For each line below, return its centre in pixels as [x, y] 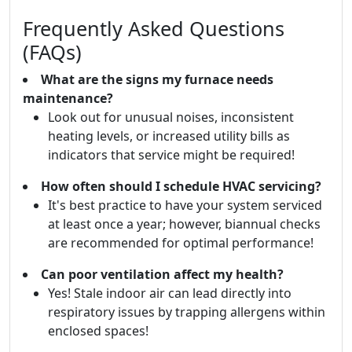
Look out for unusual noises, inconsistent [171, 117]
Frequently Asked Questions [154, 28]
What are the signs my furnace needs [157, 79]
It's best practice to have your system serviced [185, 205]
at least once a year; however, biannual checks [184, 224]
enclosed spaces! [98, 331]
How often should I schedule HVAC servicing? [181, 186]
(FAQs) [52, 52]
